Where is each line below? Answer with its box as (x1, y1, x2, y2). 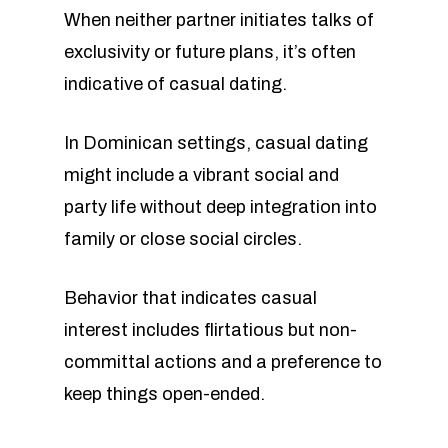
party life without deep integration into (64, 197, 377, 217)
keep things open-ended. (64, 384, 265, 404)
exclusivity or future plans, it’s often (64, 42, 356, 62)
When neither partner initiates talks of (64, 10, 374, 30)
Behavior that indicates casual (64, 288, 317, 308)
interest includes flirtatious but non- (64, 320, 357, 340)
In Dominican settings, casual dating (64, 133, 368, 153)
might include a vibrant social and (64, 165, 339, 185)
